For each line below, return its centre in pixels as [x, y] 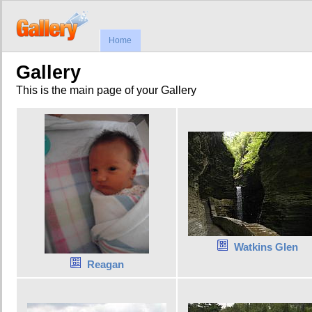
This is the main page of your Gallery [106, 90]
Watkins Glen [266, 247]
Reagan [105, 265]
